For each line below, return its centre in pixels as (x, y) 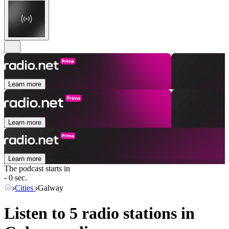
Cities (25, 188)
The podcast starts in (37, 169)
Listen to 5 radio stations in (99, 213)
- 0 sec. (16, 178)
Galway (51, 188)
